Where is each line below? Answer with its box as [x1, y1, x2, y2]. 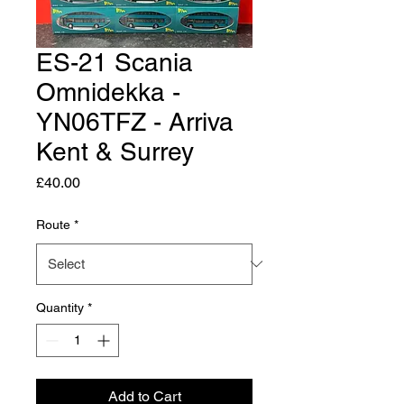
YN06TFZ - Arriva [36, 106, 234, 136]
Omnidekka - [36, 77, 180, 106]
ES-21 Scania [36, 47, 193, 77]
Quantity [36, 299, 84, 315]
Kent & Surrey [36, 136, 194, 166]
